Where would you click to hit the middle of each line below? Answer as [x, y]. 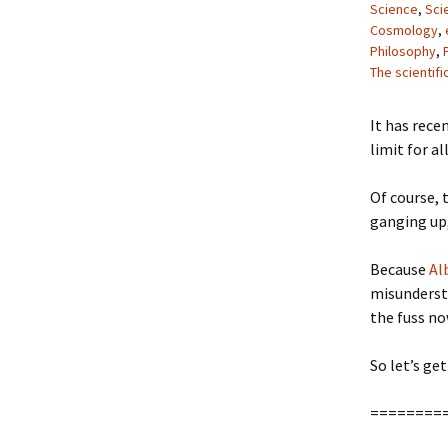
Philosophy [403, 51]
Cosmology [404, 30]
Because [399, 269]
